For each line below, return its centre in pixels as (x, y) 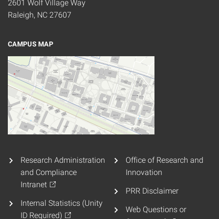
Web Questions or (156, 210)
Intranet (34, 184)
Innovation (144, 172)
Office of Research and (164, 160)
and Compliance (49, 172)
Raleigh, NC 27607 (40, 15)
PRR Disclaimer (152, 191)
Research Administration (63, 160)
